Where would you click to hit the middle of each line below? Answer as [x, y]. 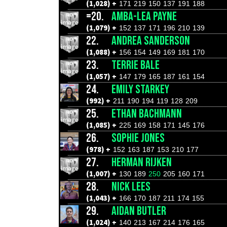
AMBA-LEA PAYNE [144, 16]
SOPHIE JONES [138, 138]
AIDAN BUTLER [139, 211]
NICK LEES [131, 187]
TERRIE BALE [136, 65]
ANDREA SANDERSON [151, 41]
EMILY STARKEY [140, 89]
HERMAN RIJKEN [142, 162]
